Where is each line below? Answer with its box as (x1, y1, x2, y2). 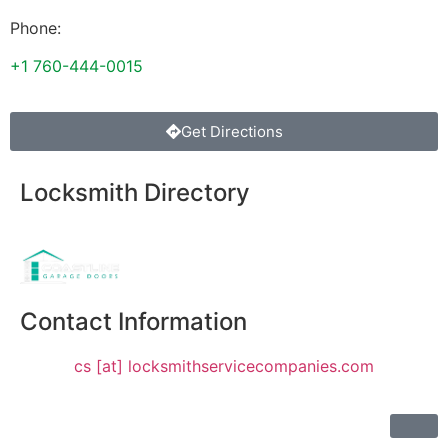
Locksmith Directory (20, 178, 250, 208)
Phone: (10, 17, 61, 38)
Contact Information (20, 306, 247, 336)
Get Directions (180, 122, 283, 142)
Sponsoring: (20, 227, 110, 248)
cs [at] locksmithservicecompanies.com (74, 355, 374, 376)
